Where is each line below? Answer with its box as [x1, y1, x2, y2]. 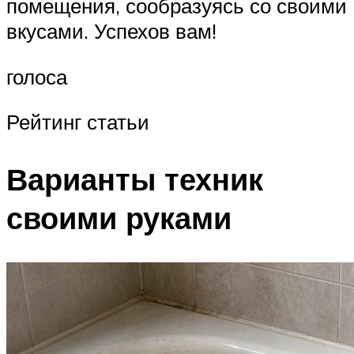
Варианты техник [6, 160, 263, 199]
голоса [6, 63, 67, 89]
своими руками [6, 198, 232, 238]
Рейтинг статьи [6, 109, 149, 135]
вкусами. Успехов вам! [6, 18, 217, 44]
